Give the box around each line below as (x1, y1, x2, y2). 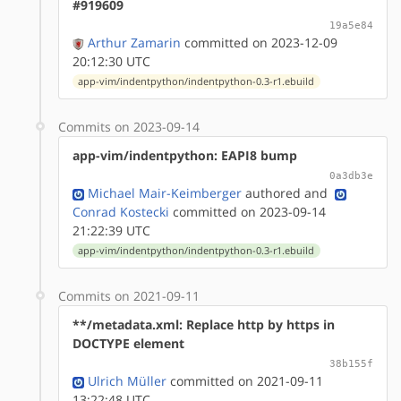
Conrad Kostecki (73, 202, 169, 220)
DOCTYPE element (73, 334, 184, 352)
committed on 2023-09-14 (169, 202, 326, 220)
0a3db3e (329, 168, 373, 182)
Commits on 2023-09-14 (58, 117, 200, 135)
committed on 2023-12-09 (181, 33, 337, 51)
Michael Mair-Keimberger (88, 183, 242, 201)
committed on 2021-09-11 (166, 371, 323, 389)
